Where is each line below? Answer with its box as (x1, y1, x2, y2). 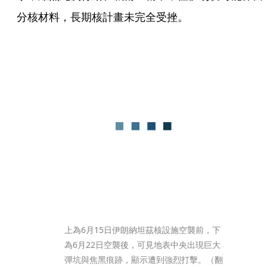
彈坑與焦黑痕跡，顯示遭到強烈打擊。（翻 (64, 254, 223, 265)
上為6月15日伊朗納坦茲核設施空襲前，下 (64, 224, 221, 235)
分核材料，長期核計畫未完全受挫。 (17, 10, 188, 24)
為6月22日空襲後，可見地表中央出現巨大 (64, 239, 221, 250)
